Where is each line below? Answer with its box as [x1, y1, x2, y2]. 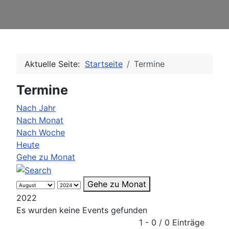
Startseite [85, 59, 123, 70]
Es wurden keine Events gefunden [16, 205, 147, 216]
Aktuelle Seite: [25, 59, 85, 70]
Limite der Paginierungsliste [16, 217, 123, 227]
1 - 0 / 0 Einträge [139, 217, 204, 228]
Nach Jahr [16, 103, 56, 113]
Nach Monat [16, 115, 63, 126]
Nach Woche [16, 127, 65, 138]
